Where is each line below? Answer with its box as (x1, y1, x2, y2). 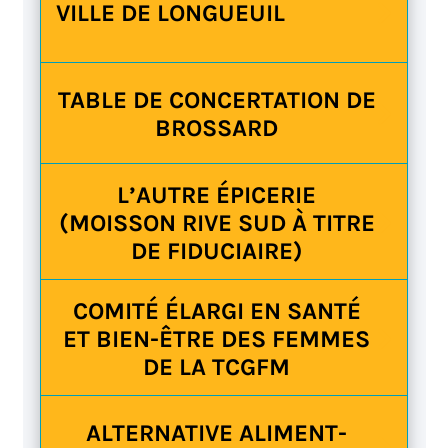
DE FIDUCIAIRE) (130, 236, 303, 265)
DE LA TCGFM (143, 352, 290, 381)
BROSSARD (155, 114, 278, 143)
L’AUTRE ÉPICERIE (117, 180, 316, 209)
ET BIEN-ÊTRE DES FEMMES (63, 324, 370, 353)
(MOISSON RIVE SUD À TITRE (58, 208, 375, 237)
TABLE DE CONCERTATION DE (57, 86, 376, 115)
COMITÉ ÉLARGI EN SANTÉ (72, 296, 361, 325)
